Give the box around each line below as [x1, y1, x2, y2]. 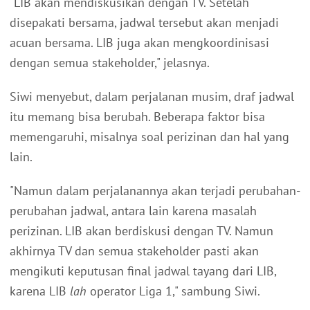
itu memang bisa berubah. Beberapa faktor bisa [10, 109, 265, 125]
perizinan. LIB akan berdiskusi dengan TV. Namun [10, 223, 273, 239]
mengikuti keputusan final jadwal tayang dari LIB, [10, 263, 276, 280]
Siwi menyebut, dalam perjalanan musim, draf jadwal [10, 89, 294, 105]
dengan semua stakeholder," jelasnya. [10, 55, 210, 71]
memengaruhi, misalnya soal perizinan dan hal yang [10, 129, 289, 145]
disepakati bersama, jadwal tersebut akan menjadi [10, 15, 279, 31]
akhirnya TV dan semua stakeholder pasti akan [10, 243, 259, 259]
